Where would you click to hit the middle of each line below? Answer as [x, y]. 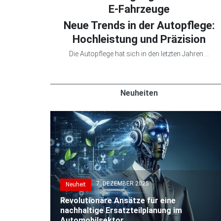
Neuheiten [139, 93]
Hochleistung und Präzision [139, 39]
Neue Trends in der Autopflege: [139, 25]
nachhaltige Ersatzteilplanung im [121, 211]
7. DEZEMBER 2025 [123, 184]
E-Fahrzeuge [139, 9]
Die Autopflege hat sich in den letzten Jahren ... [139, 54]
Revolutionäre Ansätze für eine [118, 201]
